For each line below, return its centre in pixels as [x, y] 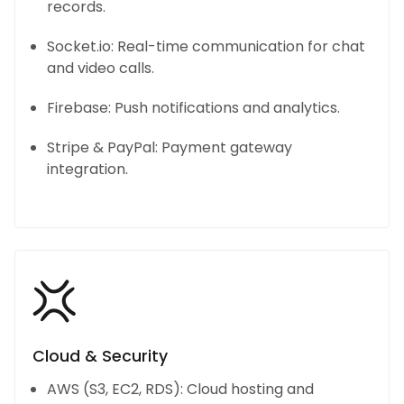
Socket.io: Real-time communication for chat [207, 46]
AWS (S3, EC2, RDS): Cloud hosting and [181, 389]
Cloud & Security [101, 356]
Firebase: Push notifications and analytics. [194, 107]
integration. [88, 169]
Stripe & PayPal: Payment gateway [170, 147]
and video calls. [101, 68]
